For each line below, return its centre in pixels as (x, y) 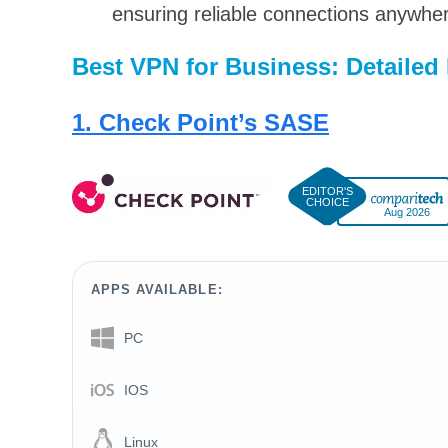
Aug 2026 (407, 211)
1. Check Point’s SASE (200, 122)
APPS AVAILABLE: (157, 290)
